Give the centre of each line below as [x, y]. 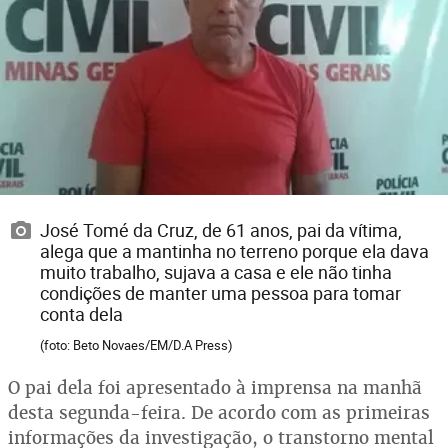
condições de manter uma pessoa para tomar [220, 293]
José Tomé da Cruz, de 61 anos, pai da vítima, [221, 230]
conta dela [81, 314]
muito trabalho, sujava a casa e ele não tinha [216, 272]
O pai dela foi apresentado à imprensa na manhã [215, 387]
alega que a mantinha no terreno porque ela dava [234, 251]
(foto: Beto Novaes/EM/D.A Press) [136, 345]
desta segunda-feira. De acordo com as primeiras [219, 412]
